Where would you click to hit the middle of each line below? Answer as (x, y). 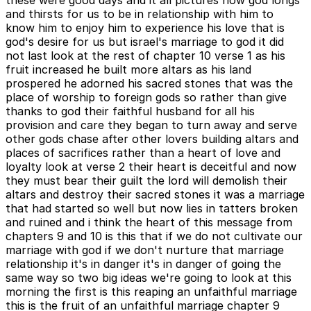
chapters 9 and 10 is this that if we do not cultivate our (154, 236)
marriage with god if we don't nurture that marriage (145, 250)
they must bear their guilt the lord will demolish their (146, 180)
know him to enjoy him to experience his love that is (145, 27)
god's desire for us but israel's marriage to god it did (145, 41)
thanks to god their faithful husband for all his (130, 111)
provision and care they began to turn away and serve (151, 125)
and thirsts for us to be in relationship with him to (140, 14)
